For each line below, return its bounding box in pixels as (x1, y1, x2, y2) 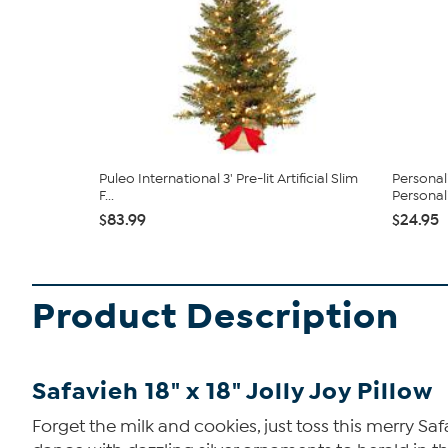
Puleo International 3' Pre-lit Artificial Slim (99, 170, 358, 188)
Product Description (32, 294, 399, 340)
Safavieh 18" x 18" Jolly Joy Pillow (32, 376, 433, 407)
